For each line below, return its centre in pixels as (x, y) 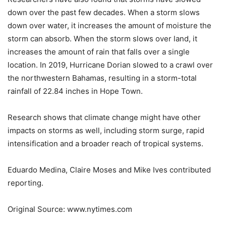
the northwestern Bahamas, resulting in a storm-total (102, 78)
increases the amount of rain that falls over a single (99, 51)
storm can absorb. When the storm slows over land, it (102, 38)
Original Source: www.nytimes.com (70, 209)
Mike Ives (151, 169)
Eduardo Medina (37, 169)
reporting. (25, 183)
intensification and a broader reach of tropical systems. (105, 143)
